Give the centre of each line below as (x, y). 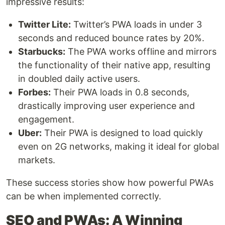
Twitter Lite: (44, 24)
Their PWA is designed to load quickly (122, 133)
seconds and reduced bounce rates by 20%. (111, 38)
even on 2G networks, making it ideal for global (119, 146)
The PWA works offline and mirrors (141, 51)
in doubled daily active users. (79, 78)
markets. (37, 160)
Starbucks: (42, 51)
